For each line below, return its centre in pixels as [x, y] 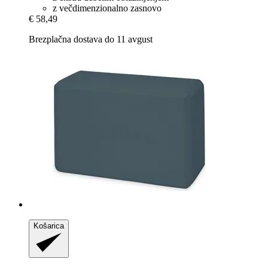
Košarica [49, 226]
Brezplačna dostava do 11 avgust [91, 39]
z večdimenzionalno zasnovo [107, 8]
